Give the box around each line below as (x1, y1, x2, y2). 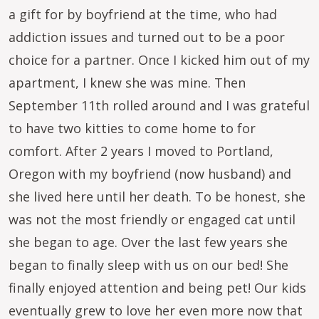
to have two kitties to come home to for (9, 120, 256, 137)
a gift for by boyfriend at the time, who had (9, 6, 277, 23)
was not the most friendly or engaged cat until (9, 211, 296, 228)
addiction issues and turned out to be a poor (9, 28, 285, 46)
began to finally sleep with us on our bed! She (9, 256, 288, 273)
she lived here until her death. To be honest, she (9, 188, 305, 205)
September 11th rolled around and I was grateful (9, 97, 310, 114)
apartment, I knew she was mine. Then (9, 74, 246, 91)
